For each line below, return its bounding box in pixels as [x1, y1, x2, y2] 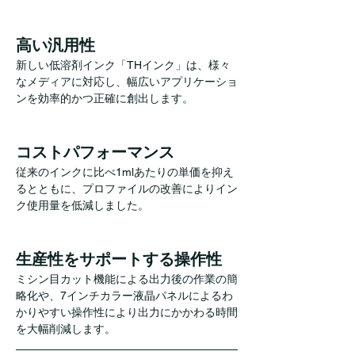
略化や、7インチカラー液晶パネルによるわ [16, 288, 233, 302]
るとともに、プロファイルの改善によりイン [16, 181, 238, 195]
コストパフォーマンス [16, 142, 174, 162]
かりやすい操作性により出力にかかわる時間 [16, 305, 238, 319]
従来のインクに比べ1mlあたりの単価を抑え [16, 165, 234, 178]
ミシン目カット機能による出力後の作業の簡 [16, 272, 238, 285]
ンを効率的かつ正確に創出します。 [16, 91, 193, 105]
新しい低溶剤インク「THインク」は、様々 [16, 58, 231, 71]
